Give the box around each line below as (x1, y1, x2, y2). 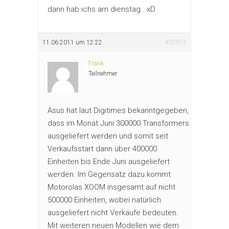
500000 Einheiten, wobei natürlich (48, 195, 161, 204)
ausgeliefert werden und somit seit (48, 131, 168, 141)
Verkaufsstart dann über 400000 (48, 144, 157, 153)
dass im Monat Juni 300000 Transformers (48, 118, 189, 128)
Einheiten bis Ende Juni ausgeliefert (48, 156, 170, 166)
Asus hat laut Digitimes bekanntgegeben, (48, 105, 189, 115)
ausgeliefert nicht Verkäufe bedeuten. (48, 208, 178, 217)
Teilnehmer (88, 70, 117, 77)
